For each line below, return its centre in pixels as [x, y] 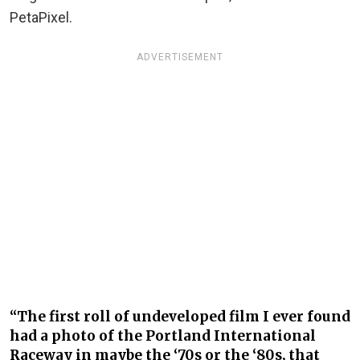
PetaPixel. [41, 18]
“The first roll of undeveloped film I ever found [180, 317]
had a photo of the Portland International [163, 336]
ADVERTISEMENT [180, 57]
